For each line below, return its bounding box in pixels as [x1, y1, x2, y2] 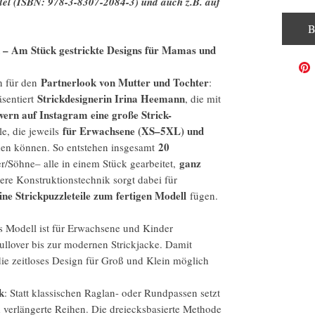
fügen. [190, 188, 218, 202]
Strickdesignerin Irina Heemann [37, 91, 185, 106]
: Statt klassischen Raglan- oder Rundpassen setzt [4, 285, 220, 300]
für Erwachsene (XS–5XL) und [63, 123, 204, 139]
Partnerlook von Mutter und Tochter [41, 75, 209, 90]
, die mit [185, 91, 221, 105]
